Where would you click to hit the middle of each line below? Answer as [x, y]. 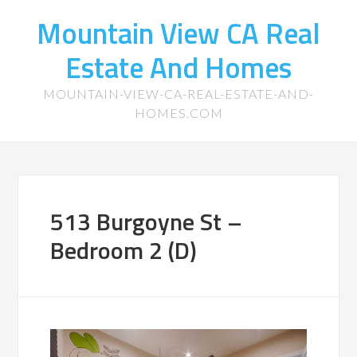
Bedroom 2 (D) [124, 250]
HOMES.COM [178, 113]
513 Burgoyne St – [147, 222]
